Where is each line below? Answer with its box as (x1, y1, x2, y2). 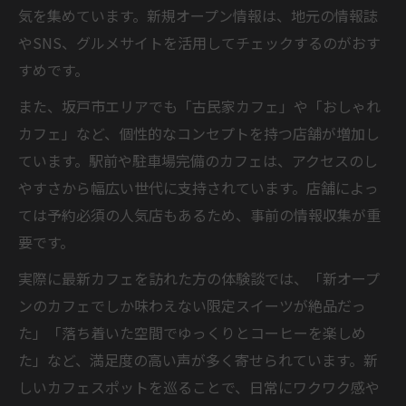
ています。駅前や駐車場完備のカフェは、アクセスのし (18, 149, 378, 171)
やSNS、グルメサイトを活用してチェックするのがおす (18, 31, 381, 53)
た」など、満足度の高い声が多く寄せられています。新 (18, 348, 378, 371)
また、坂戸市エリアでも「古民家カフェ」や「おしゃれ (18, 94, 381, 117)
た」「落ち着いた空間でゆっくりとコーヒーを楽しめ (18, 321, 366, 343)
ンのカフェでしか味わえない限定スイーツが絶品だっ (18, 294, 366, 316)
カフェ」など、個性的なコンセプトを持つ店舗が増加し (18, 121, 380, 144)
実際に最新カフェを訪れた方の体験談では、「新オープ (18, 266, 380, 289)
